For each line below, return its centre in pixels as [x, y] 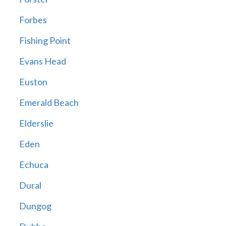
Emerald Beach [49, 103]
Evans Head [42, 61]
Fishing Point [45, 41]
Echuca [34, 165]
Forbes [33, 20]
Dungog [35, 206]
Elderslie [36, 123]
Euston [33, 82]
